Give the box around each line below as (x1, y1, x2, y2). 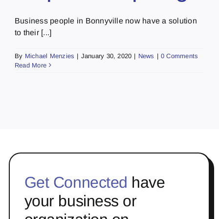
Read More (15, 61, 47, 69)
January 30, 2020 (81, 52, 132, 60)
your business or (24, 192, 137, 210)
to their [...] (15, 28, 52, 37)
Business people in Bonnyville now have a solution (15, 16, 197, 25)
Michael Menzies (24, 52, 75, 60)
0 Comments (160, 52, 198, 60)
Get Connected (24, 173, 128, 191)
